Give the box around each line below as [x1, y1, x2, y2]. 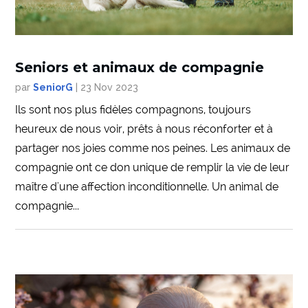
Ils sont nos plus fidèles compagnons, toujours [15, 102, 252, 116]
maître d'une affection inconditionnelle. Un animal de [15, 179, 279, 193]
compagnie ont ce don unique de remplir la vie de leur [15, 160, 290, 174]
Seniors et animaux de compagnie [15, 58, 265, 76]
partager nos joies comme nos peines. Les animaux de [15, 141, 291, 155]
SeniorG [33, 81, 74, 93]
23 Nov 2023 [80, 81, 139, 93]
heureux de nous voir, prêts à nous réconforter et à [15, 122, 274, 135]
